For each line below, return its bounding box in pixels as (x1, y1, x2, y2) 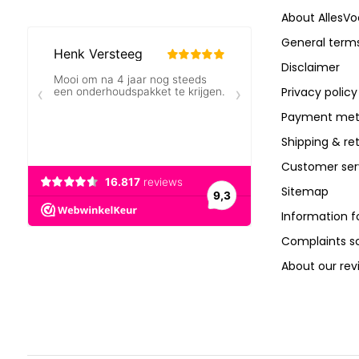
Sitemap (280, 184, 329, 200)
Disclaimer (280, 59, 340, 75)
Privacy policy (280, 84, 357, 100)
